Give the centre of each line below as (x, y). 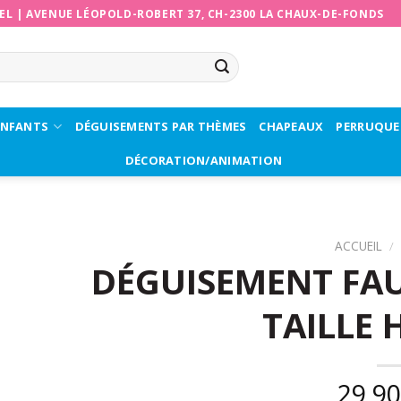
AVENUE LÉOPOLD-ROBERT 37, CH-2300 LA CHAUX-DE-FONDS (205, 13)
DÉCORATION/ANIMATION (204, 160)
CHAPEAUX (291, 126)
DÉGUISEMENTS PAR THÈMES (161, 126)
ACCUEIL (359, 246)
